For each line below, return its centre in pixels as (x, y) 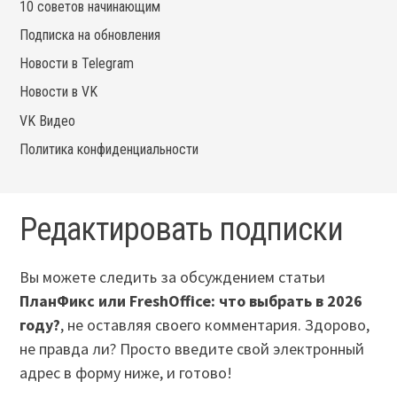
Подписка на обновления (90, 35)
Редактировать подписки (182, 230)
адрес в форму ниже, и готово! (126, 373)
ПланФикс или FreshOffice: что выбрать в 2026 (191, 301)
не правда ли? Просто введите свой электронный (192, 349)
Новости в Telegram (77, 64)
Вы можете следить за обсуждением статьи (173, 277)
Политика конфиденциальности (109, 149)
